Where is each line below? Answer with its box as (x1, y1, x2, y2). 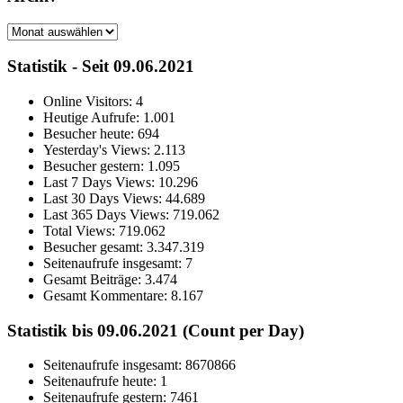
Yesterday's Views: (43, 141, 154, 157)
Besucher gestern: (43, 157, 148, 174)
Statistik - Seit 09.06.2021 (7, 57, 194, 76)
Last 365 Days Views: (43, 206, 173, 222)
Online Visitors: (43, 93, 136, 109)
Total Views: (43, 222, 119, 238)
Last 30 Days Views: (43, 190, 166, 206)
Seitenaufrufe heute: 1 (43, 373, 167, 390)
